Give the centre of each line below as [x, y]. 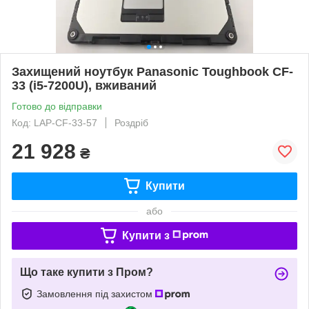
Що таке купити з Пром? [87, 272]
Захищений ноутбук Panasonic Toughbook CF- [152, 71]
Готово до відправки [57, 106]
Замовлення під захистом [96, 293]
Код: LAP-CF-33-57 [54, 122]
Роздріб [131, 122]
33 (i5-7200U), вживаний [84, 85]
